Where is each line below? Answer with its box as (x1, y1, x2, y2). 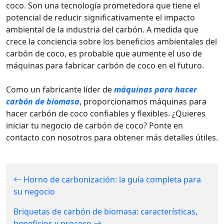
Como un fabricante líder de (6, 84, 114, 95)
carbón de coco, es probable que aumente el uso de (6, 48, 202, 59)
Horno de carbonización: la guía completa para (21, 174, 201, 185)
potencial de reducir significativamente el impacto (6, 12, 195, 23)
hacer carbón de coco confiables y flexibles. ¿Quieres (6, 108, 205, 119)
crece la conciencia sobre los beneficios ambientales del (6, 36, 217, 47)
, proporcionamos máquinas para (79, 96, 206, 107)
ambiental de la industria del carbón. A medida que (6, 24, 198, 35)
